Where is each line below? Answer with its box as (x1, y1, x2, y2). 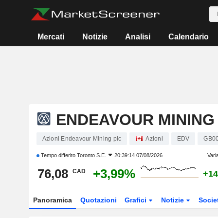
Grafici (125, 196, 149, 204)
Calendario (168, 33, 209, 41)
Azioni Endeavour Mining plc (42, 135, 122, 142)
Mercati (37, 33, 65, 41)
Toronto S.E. (76, 152, 106, 158)
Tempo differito (39, 152, 77, 158)
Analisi (125, 33, 151, 41)
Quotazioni (80, 196, 117, 204)
